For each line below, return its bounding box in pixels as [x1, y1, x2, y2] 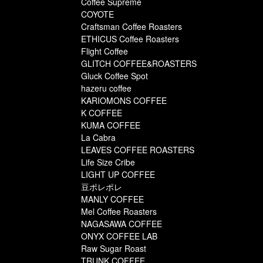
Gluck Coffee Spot [81, 70, 148, 82]
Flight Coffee [81, 45, 128, 58]
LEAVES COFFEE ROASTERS [81, 144, 194, 156]
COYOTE [81, 8, 114, 21]
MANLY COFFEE [81, 193, 144, 205]
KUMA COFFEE [81, 119, 140, 131]
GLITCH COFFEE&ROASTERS [81, 58, 197, 70]
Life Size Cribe [81, 156, 135, 168]
